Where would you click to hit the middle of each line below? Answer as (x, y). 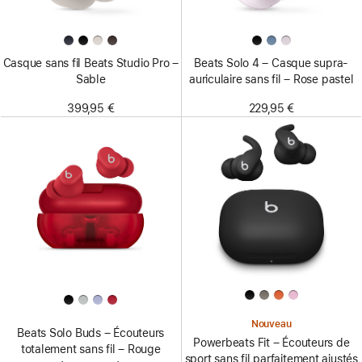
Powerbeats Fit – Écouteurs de (271, 343)
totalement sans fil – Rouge (90, 349)
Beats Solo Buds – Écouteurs (91, 333)
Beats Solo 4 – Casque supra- (271, 63)
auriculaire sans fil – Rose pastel (271, 79)
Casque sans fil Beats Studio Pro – (90, 63)
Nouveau (271, 324)
